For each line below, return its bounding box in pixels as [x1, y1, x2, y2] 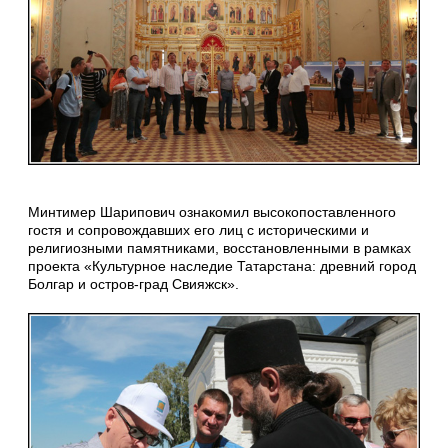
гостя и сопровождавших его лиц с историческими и [28, 222, 369, 239]
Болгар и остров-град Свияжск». [28, 276, 239, 293]
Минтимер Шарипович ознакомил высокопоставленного [28, 204, 396, 221]
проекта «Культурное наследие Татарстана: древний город [28, 258, 416, 275]
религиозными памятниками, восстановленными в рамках [28, 240, 411, 257]
